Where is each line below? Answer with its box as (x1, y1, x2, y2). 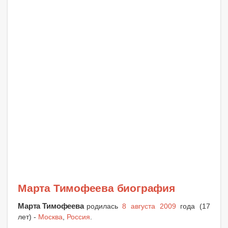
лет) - (18, 213, 38, 221)
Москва (38, 213, 63, 221)
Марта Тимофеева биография (18, 182, 175, 194)
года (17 (176, 202, 211, 211)
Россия (67, 213, 90, 221)
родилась (86, 202, 123, 211)
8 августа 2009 (122, 202, 176, 211)
